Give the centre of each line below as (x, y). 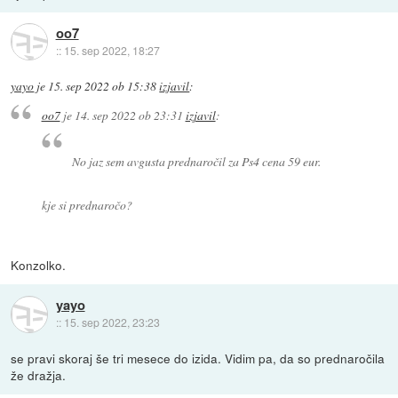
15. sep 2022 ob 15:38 (103, 86)
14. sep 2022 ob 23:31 (128, 115)
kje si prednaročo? (87, 204)
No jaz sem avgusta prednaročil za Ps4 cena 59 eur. (197, 161)
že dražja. (39, 374)
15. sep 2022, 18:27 (111, 51)
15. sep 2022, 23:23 (111, 322)
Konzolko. (39, 264)
